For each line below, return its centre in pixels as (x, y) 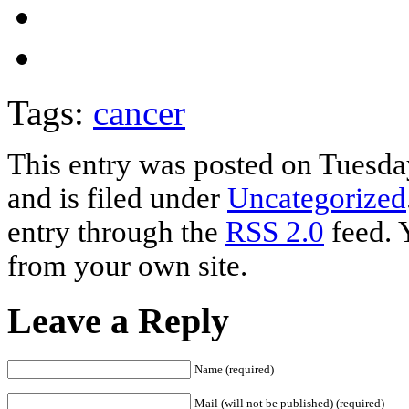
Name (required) (234, 370)
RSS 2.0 (275, 231)
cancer (139, 112)
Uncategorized (317, 198)
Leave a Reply (118, 321)
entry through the (116, 231)
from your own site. (127, 265)
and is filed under (117, 198)
